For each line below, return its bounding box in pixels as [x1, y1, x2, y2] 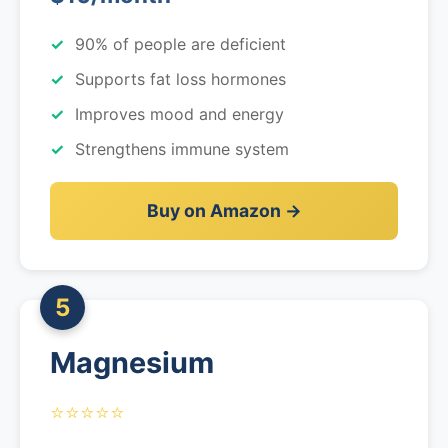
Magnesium [50, 345, 214, 380]
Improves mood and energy [75, 104, 284, 124]
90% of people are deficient [75, 34, 286, 54]
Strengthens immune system [75, 139, 289, 159]
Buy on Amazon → [146, 200, 302, 221]
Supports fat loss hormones [75, 69, 286, 89]
